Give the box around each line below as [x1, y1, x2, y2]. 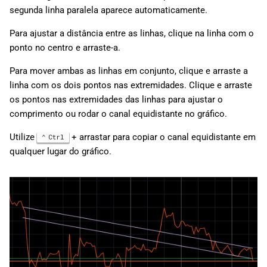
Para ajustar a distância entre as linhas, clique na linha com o [10, 28, 254, 39]
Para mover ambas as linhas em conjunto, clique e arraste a [10, 66, 248, 77]
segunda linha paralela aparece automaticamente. [10, 5, 207, 16]
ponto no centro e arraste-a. [10, 42, 120, 54]
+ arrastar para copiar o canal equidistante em [69, 132, 256, 143]
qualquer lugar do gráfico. [10, 146, 111, 157]
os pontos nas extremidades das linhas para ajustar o [10, 94, 223, 105]
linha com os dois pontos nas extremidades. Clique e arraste [10, 80, 252, 91]
